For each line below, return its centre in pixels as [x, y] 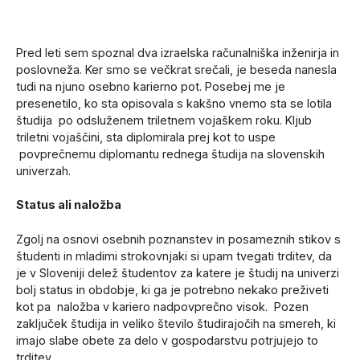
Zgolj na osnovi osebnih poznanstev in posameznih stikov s [178, 239]
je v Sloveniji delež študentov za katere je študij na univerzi [178, 272]
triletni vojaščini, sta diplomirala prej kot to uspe [146, 137]
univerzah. [43, 170]
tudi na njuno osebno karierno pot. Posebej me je [151, 86]
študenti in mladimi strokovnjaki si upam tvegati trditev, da [174, 256]
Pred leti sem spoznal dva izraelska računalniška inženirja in [178, 52]
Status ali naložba [69, 205]
